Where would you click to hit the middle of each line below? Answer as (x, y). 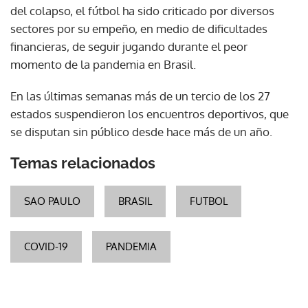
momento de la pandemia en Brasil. (103, 64)
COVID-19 (46, 246)
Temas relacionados (83, 163)
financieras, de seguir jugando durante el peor (129, 46)
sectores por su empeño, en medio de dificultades (139, 28)
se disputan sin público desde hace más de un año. (141, 131)
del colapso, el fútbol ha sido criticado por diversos (142, 10)
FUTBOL (209, 201)
